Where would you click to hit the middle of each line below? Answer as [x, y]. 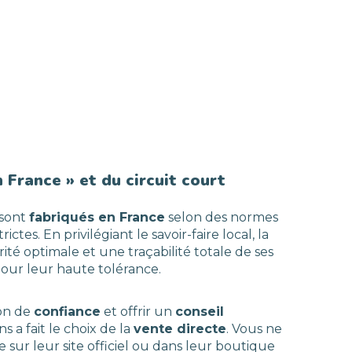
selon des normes [222, 217]
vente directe [180, 329]
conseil [200, 312]
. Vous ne [254, 329]
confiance [67, 312]
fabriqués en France [97, 217]
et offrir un [138, 312]
